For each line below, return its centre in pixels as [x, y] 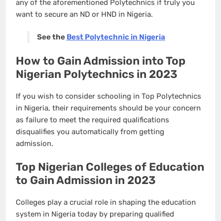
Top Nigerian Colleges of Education [110, 167]
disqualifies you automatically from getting [90, 131]
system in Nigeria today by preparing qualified [95, 214]
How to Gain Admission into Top [101, 61]
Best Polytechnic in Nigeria [116, 37]
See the [52, 37]
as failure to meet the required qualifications [92, 120]
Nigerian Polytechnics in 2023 [96, 74]
